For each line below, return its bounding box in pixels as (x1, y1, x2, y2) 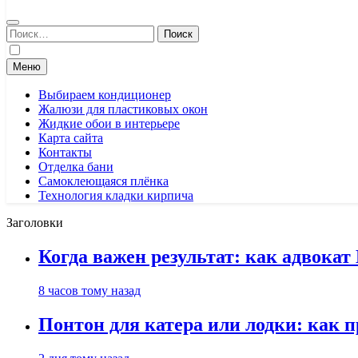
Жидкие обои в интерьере (38, 117, 180, 130)
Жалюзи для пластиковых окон (38, 102, 208, 116)
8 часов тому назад (38, 283, 141, 297)
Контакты (38, 145, 92, 159)
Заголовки (6, 216, 63, 229)
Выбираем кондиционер (38, 88, 171, 101)
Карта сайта (38, 131, 103, 145)
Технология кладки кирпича (38, 189, 193, 202)
